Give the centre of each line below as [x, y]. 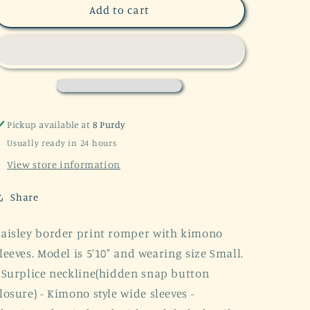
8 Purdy [109, 125]
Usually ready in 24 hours [62, 143]
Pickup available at [50, 125]
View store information [64, 164]
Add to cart [119, 10]
